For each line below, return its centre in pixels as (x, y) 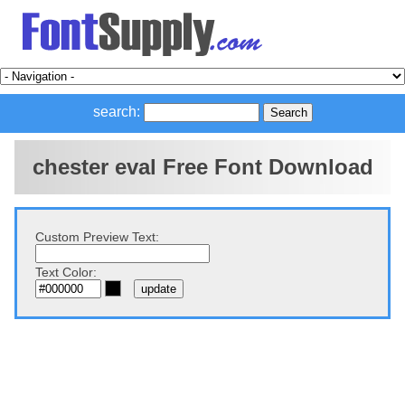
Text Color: (66, 272)
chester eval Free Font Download (202, 167)
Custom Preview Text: (97, 237)
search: (116, 112)
